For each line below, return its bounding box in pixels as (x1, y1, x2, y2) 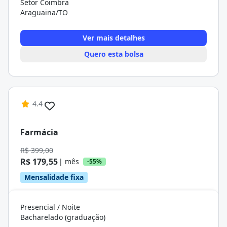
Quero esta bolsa (84, 49, 143, 59)
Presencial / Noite (20, 202, 80, 212)
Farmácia (20, 126, 58, 138)
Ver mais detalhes (82, 33, 145, 43)
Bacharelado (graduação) (20, 212, 105, 222)
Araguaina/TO (20, 8, 68, 17)
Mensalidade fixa (24, 172, 84, 182)
